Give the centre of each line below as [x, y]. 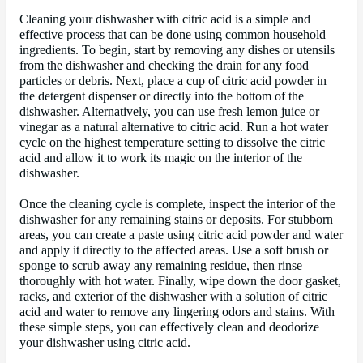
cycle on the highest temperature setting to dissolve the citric [172, 143]
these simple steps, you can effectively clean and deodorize [169, 328]
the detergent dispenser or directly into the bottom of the [162, 97]
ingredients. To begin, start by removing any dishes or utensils [177, 51]
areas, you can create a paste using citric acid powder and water [181, 235]
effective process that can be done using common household [173, 35]
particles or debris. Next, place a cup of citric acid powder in [173, 81]
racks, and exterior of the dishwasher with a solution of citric [173, 297]
